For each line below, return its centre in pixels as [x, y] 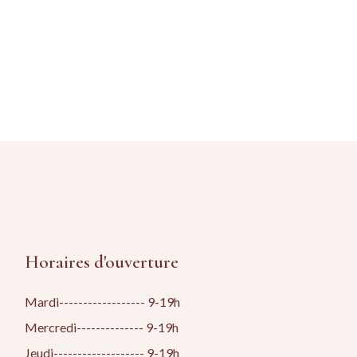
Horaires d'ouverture [102, 262]
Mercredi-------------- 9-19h [102, 327]
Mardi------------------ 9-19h [103, 302]
